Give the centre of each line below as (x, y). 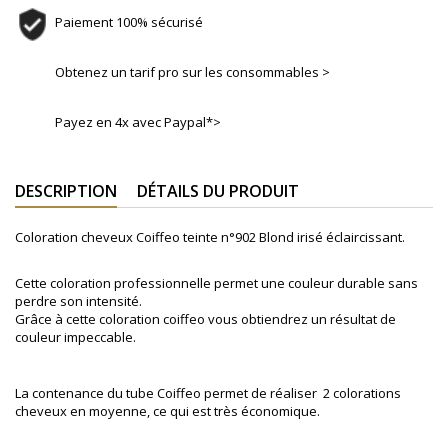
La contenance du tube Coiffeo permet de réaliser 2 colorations (208, 393)
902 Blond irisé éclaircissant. (320, 237)
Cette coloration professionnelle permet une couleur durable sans (216, 283)
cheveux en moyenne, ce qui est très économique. (167, 411)
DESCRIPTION (66, 191)
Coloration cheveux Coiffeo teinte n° (125, 237)
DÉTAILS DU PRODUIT (218, 191)
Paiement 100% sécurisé (129, 22)
